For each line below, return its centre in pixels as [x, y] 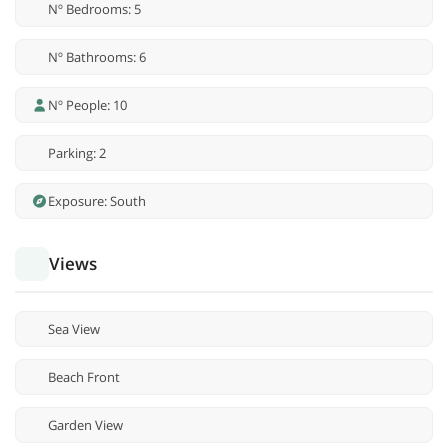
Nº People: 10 [87, 105]
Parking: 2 [77, 153]
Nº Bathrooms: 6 [97, 57]
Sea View [74, 329]
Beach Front [84, 377]
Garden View [85, 425]
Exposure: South [97, 201]
